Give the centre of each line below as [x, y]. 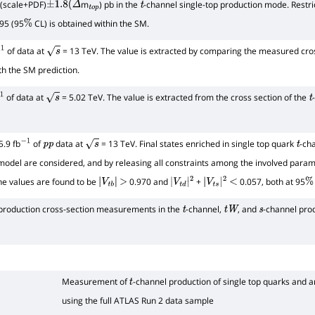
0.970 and [149, 181]
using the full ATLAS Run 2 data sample [138, 300]
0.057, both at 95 [271, 181]
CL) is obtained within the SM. [91, 23]
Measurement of [96, 281]
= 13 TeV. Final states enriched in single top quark [197, 143]
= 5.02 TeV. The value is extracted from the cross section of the [184, 97]
